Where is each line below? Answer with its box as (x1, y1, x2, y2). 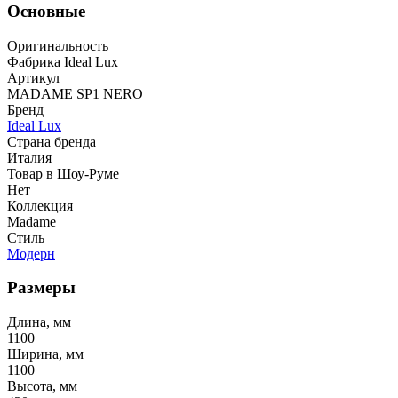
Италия (7, 149, 52, 165)
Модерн (7, 245, 55, 261)
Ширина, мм (7, 346, 84, 362)
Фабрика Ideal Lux (7, 53, 118, 69)
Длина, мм (7, 314, 71, 330)
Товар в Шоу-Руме (7, 165, 119, 181)
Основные (7, 2, 85, 21)
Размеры (7, 278, 76, 298)
